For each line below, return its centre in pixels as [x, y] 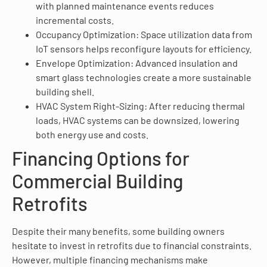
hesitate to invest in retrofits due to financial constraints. [132, 245]
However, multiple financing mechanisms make [110, 259]
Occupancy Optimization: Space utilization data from [144, 34]
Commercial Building [97, 180]
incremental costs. [75, 20]
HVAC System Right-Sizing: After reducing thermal [140, 105]
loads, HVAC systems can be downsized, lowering [138, 120]
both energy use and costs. [92, 134]
